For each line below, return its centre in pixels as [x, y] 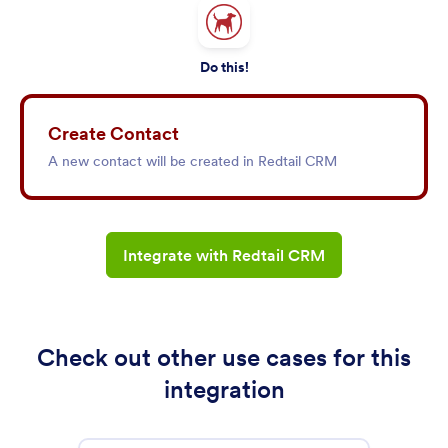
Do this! [224, 67]
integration [224, 389]
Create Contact [113, 133]
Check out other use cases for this [224, 357]
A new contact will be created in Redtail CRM [192, 161]
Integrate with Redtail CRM [224, 255]
